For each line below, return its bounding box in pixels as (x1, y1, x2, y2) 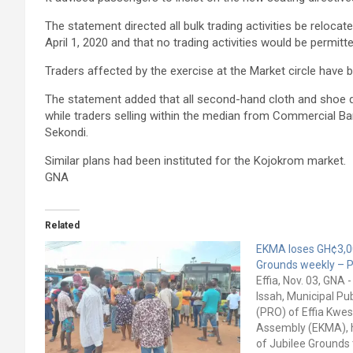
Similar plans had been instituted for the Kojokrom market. (45, 154, 346, 169)
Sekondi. (45, 125, 88, 140)
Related (45, 220, 80, 232)
